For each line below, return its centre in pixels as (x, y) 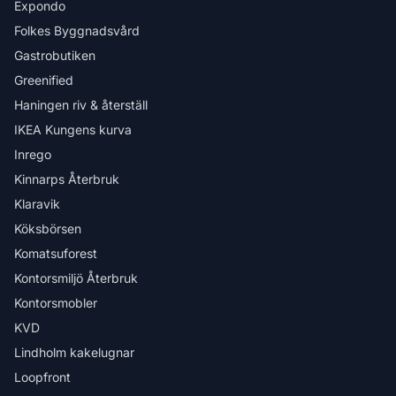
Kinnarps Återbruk (67, 179)
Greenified (44, 80)
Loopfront (42, 377)
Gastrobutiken (55, 55)
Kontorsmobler (56, 303)
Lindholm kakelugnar (74, 352)
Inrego (33, 154)
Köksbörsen (48, 228)
